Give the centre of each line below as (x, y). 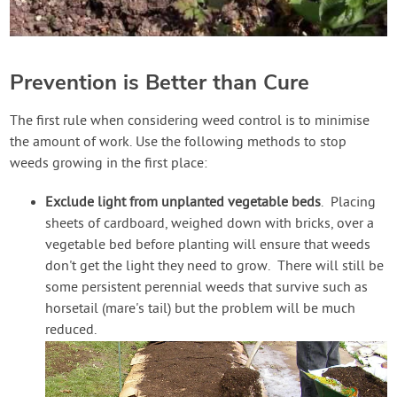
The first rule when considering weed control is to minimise (190, 121)
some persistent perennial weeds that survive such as (207, 288)
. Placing (349, 203)
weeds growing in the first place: (109, 164)
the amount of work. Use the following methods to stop (179, 143)
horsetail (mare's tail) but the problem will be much (201, 309)
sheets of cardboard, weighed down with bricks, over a (210, 224)
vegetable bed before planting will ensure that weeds (208, 245)
